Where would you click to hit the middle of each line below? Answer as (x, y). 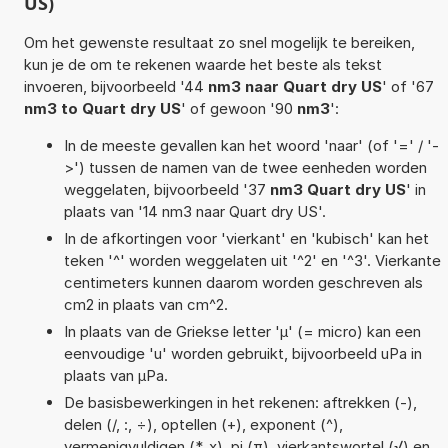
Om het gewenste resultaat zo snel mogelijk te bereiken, (219, 42)
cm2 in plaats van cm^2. (145, 304)
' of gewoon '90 (238, 108)
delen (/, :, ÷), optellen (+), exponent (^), (203, 424)
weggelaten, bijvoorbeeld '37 (166, 189)
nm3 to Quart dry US (102, 108)
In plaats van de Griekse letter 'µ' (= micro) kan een (242, 331)
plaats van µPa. (115, 375)
